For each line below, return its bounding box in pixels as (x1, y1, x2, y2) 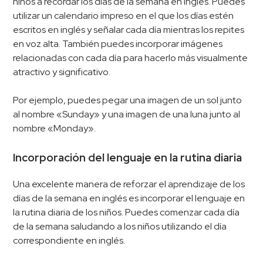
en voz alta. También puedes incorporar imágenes (13, 38, 223, 50)
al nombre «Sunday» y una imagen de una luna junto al (13, 108, 241, 120)
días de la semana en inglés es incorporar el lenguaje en (13, 191, 245, 204)
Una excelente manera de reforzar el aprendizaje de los (13, 177, 245, 190)
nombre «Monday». (13, 122, 96, 134)
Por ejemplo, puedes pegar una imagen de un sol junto (13, 94, 242, 106)
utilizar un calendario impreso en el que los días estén (13, 9, 234, 22)
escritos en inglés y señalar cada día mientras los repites (13, 23, 245, 36)
